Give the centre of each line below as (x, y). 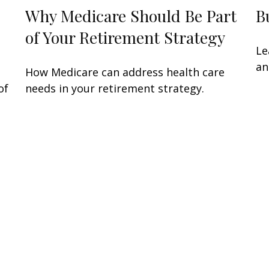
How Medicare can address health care (125, 72)
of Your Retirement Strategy (125, 37)
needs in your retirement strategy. (115, 88)
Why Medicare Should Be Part (131, 15)
